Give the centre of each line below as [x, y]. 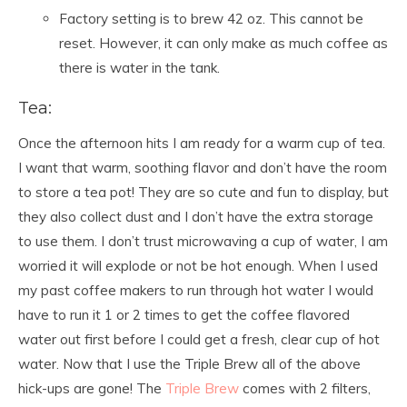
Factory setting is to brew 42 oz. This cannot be [211, 19]
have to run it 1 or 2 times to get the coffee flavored [184, 315]
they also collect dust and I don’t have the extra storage [196, 217]
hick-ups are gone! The [92, 388]
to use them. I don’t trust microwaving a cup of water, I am [203, 241]
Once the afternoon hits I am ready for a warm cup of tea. [202, 143]
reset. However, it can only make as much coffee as [223, 43]
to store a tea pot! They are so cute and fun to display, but [203, 192]
